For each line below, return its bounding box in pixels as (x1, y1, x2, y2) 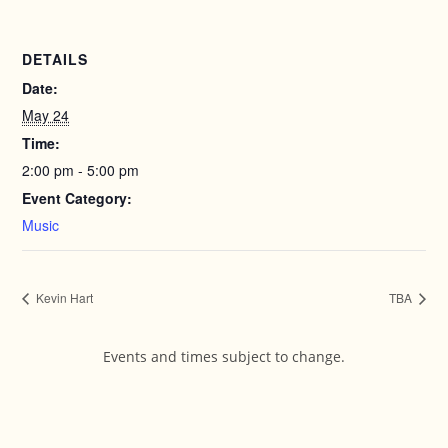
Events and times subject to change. (103, 347, 345, 367)
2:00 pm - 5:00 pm (22, 160, 140, 180)
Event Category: (22, 188, 133, 208)
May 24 (22, 105, 70, 125)
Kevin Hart (33, 289, 94, 307)
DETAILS (22, 49, 89, 69)
